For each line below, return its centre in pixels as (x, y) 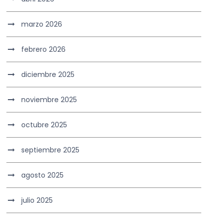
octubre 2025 (44, 125)
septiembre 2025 (51, 150)
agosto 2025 (43, 175)
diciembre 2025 (48, 75)
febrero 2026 (44, 50)
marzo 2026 (42, 24)
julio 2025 (37, 201)
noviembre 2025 (49, 100)
